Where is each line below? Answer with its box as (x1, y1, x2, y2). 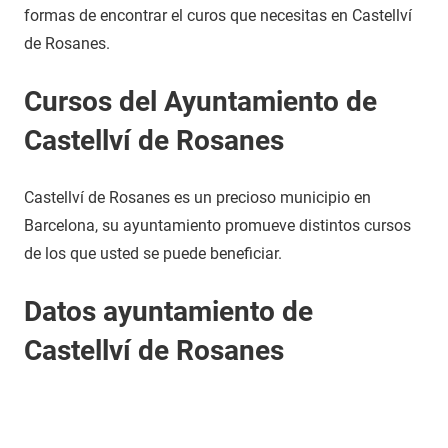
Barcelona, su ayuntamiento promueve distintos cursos (24, 216, 411, 235)
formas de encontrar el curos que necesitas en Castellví (24, 6, 412, 25)
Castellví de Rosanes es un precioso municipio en (24, 188, 371, 207)
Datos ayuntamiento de (24, 295, 313, 328)
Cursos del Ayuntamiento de (24, 85, 377, 118)
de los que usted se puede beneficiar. (24, 244, 282, 263)
